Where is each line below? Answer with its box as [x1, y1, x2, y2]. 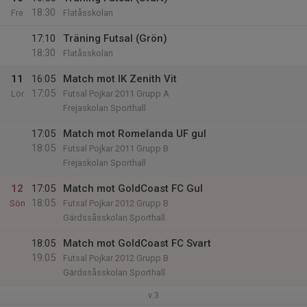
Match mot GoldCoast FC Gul [63, 182, 203, 195]
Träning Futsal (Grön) [63, 32, 167, 45]
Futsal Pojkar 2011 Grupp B [63, 143, 169, 153]
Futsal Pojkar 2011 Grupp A [63, 88, 169, 99]
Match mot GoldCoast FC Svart [63, 237, 211, 249]
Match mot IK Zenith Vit [63, 73, 177, 85]
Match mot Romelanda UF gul [63, 127, 206, 140]
